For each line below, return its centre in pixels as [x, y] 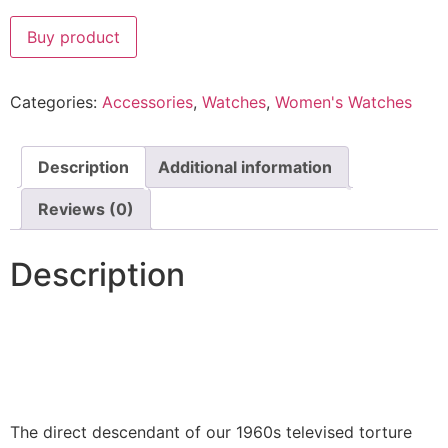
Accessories [147, 101]
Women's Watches [343, 101]
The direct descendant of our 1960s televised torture [211, 432]
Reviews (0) [86, 208]
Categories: [56, 101]
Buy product [73, 36]
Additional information [245, 166]
